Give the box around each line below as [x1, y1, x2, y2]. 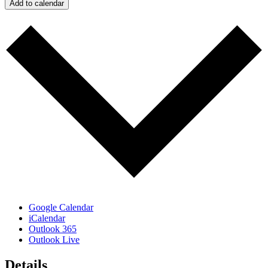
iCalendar [29, 213, 65, 224]
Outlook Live [29, 234, 80, 245]
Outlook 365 [29, 224, 77, 234]
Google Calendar [29, 202, 93, 213]
